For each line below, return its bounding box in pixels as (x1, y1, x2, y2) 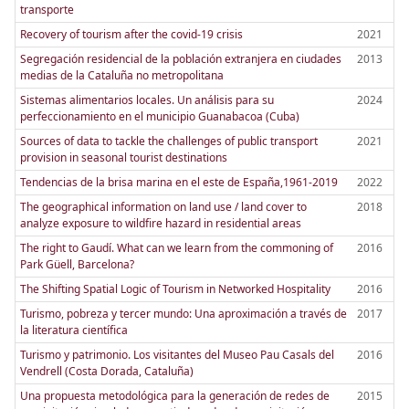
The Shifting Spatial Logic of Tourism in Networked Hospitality (19, 280, 330, 297)
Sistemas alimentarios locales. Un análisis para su (19, 91, 274, 108)
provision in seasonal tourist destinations (19, 149, 227, 165)
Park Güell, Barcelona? (19, 256, 134, 272)
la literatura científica (19, 321, 128, 338)
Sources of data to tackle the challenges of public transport (19, 132, 318, 149)
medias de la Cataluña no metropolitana (19, 67, 224, 83)
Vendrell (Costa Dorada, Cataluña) (19, 362, 194, 379)
